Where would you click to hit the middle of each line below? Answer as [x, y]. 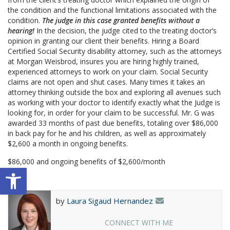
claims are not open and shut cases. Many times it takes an [106, 82]
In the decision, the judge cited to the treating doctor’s [127, 31]
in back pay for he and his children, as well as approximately [107, 133]
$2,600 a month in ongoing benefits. [68, 144]
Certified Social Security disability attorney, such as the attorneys [115, 51]
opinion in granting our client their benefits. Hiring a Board [103, 41]
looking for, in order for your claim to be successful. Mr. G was [111, 113]
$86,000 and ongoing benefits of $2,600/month [87, 162]
